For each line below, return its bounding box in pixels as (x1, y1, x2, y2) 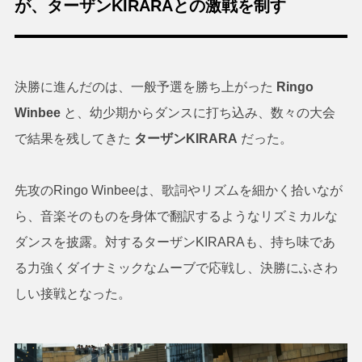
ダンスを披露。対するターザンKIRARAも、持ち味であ (14, 234, 335, 249)
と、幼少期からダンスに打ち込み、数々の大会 (63, 105, 335, 120)
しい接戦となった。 (14, 286, 131, 301)
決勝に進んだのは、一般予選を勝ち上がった (14, 79, 273, 94)
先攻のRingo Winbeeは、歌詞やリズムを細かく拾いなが (14, 183, 343, 197)
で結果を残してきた (14, 131, 134, 145)
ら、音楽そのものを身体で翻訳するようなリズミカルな (14, 208, 338, 223)
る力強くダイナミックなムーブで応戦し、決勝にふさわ (14, 260, 338, 275)
